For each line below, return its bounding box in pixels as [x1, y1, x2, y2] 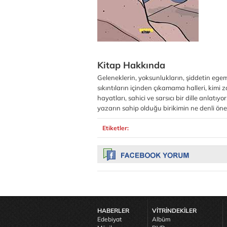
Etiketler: [102, 124, 129, 132]
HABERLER [97, 207, 129, 214]
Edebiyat [97, 215, 122, 223]
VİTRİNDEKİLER [152, 207, 197, 214]
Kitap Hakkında [97, 59, 165, 71]
